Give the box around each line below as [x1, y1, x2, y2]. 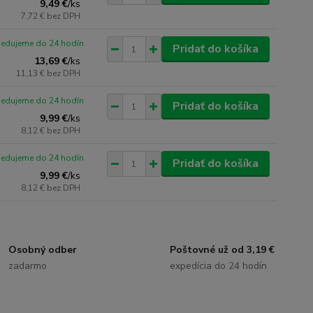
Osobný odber [8, 243, 78, 256]
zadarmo [8, 259, 48, 272]
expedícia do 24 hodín [169, 259, 267, 272]
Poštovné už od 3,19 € [169, 243, 275, 256]
